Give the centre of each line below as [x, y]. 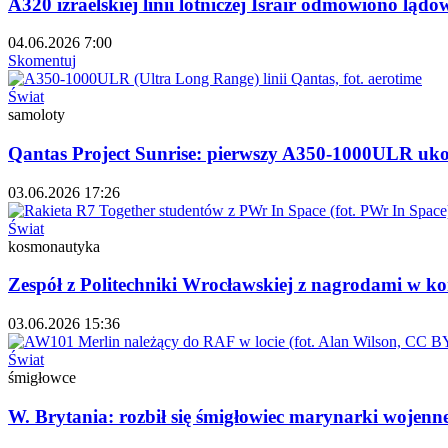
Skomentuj [42, 61]
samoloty [36, 115]
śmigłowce [42, 378]
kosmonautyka [54, 246]
